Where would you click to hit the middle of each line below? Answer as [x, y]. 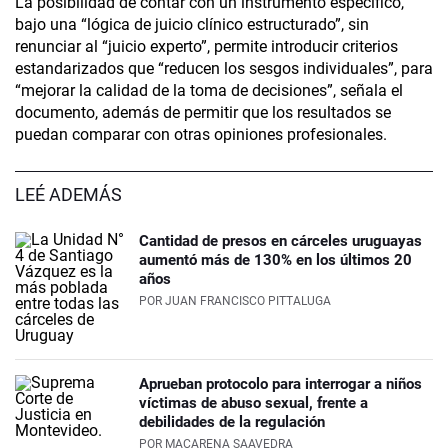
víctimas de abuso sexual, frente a [253, 403]
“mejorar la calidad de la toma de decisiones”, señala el [209, 91]
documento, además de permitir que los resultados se [203, 113]
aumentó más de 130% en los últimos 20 [275, 260]
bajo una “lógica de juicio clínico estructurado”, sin [192, 25]
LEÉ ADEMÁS [68, 195]
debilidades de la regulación [232, 422]
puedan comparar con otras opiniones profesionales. [201, 135]
